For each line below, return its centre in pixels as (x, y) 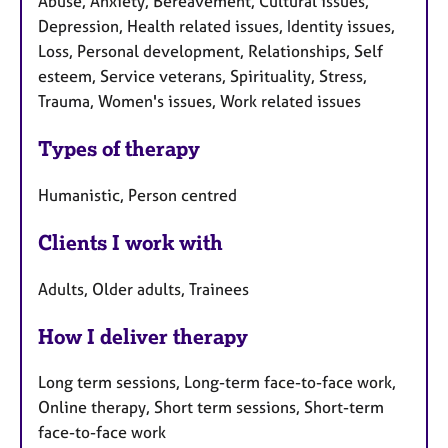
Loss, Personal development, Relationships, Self (210, 51)
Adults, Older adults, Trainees (143, 288)
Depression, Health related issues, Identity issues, (216, 26)
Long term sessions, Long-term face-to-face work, (217, 382)
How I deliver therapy (143, 336)
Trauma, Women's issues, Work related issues (199, 101)
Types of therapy (119, 149)
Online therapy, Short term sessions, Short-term (211, 407)
